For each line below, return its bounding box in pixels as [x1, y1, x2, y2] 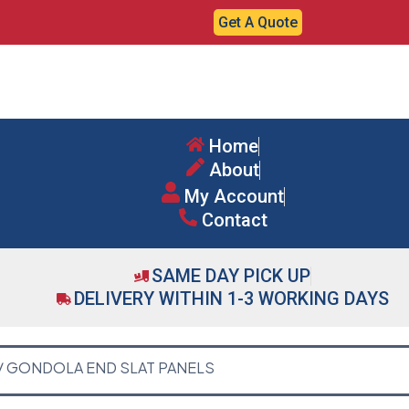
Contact [201, 208, 267, 231]
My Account [184, 184, 284, 207]
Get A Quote [218, 14, 298, 31]
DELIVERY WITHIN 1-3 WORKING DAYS [74, 287, 389, 309]
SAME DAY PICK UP [152, 264, 310, 287]
